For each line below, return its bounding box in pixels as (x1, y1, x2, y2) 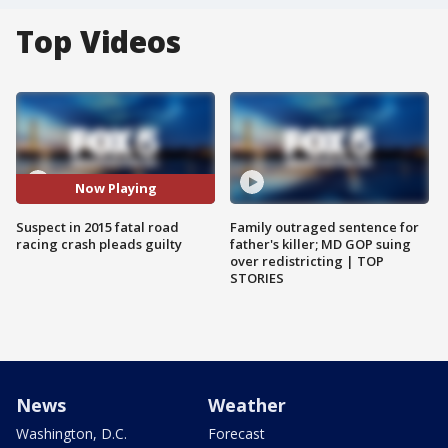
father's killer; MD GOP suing (230, 234, 411, 253)
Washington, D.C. (16, 423, 127, 443)
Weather (208, 392, 286, 417)
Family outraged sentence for (230, 217, 419, 236)
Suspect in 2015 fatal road (16, 217, 179, 236)
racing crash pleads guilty (16, 234, 182, 253)
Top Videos (16, 21, 181, 62)
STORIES (230, 268, 284, 287)
